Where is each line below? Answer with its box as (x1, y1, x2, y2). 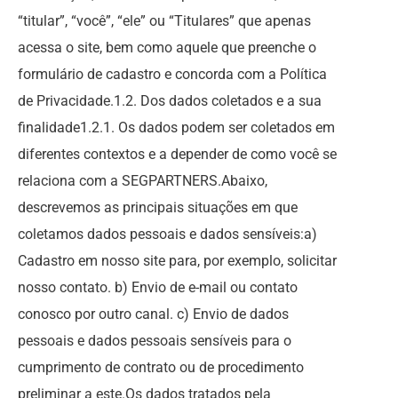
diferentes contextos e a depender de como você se (18, 146, 337, 163)
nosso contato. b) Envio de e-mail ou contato (18, 279, 298, 296)
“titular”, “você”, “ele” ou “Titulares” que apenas (18, 12, 311, 29)
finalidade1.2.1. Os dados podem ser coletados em (18, 119, 335, 136)
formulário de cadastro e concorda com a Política (18, 66, 327, 83)
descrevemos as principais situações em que (18, 199, 298, 216)
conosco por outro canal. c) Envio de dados (18, 306, 289, 322)
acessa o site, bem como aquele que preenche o (18, 39, 316, 56)
